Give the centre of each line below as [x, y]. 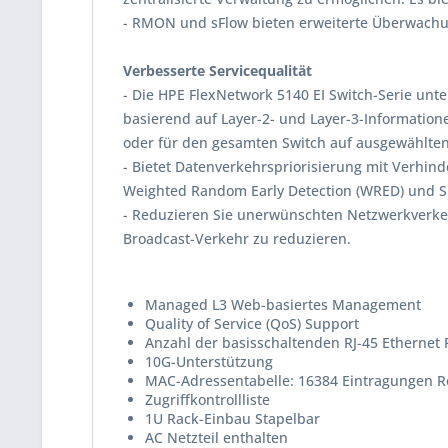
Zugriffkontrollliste [207, 399]
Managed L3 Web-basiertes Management [283, 304]
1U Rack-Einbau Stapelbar [232, 418]
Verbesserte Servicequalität [217, 70]
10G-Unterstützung [209, 361]
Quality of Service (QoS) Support [252, 323]
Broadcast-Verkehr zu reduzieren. [237, 238]
